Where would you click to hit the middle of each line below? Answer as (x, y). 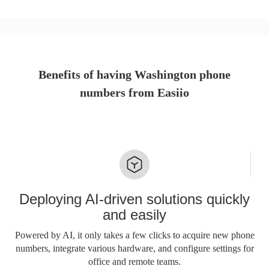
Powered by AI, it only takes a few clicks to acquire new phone (134, 235)
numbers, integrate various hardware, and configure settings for (134, 249)
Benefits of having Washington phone (134, 75)
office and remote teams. (134, 262)
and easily (134, 215)
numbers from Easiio (134, 93)
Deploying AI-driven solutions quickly (134, 199)
